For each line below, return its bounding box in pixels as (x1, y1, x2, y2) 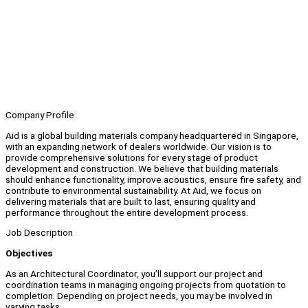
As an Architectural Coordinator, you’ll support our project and (5, 267, 263, 279)
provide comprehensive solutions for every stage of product (5, 151, 258, 163)
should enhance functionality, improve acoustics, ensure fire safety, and (5, 173, 301, 185)
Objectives (5, 247, 52, 259)
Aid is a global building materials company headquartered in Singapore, (5, 129, 298, 141)
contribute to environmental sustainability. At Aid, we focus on (5, 184, 261, 196)
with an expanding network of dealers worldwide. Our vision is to (5, 140, 272, 152)
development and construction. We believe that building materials (5, 162, 278, 174)
